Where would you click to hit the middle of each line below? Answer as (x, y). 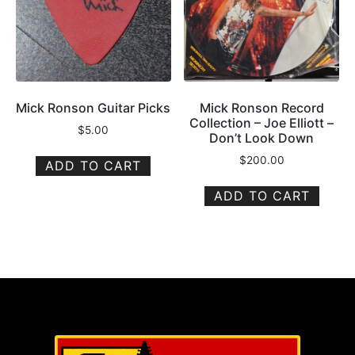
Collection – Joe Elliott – (262, 123)
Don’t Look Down (262, 138)
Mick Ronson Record (261, 108)
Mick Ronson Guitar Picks (94, 108)
